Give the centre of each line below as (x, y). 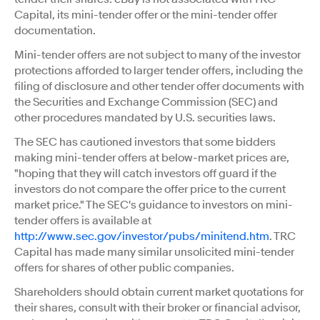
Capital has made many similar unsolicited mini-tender (154, 252)
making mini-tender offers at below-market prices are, (152, 158)
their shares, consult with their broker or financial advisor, (157, 308)
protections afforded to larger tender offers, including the (159, 71)
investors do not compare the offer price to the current (150, 190)
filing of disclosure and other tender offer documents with (159, 87)
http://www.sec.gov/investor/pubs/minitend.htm (142, 237)
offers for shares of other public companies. (124, 268)
